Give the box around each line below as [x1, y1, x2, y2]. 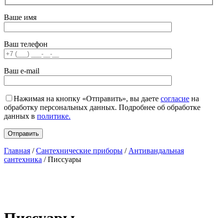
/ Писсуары [42, 155, 81, 163]
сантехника [4, 155, 42, 163]
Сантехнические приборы [36, 146, 123, 155]
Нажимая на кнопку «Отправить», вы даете [14, 94, 161, 103]
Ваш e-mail [4, 66, 39, 75]
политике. [37, 111, 71, 120]
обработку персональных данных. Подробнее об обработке [4, 103, 200, 111]
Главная [4, 146, 30, 155]
